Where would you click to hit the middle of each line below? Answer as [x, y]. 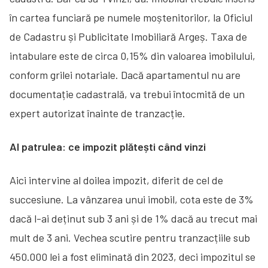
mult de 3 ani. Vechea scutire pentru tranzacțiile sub [130, 237]
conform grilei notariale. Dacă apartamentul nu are [125, 74]
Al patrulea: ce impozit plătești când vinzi [108, 146]
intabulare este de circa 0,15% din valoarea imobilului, [133, 55]
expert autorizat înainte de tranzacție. [98, 113]
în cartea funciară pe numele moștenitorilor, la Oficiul [131, 17]
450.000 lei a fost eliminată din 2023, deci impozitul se [133, 256]
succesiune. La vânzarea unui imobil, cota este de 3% [132, 199]
